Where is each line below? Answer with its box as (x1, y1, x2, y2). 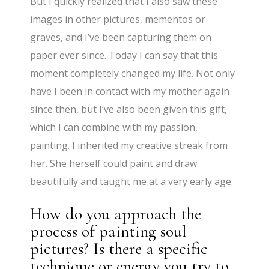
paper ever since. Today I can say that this (30, 48, 219, 62)
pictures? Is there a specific (30, 238, 208, 259)
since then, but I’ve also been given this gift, (30, 102, 228, 116)
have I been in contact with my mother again (30, 84, 230, 98)
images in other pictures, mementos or (30, 12, 206, 26)
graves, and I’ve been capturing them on (30, 30, 212, 44)
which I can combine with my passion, (30, 120, 198, 134)
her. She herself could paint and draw (30, 156, 198, 170)
